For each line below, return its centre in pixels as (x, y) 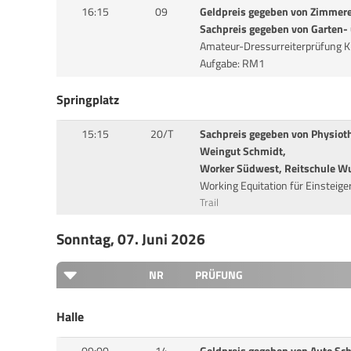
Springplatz (88, 99)
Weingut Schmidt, (242, 151)
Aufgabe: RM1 (232, 63)
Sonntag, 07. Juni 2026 (131, 239)
